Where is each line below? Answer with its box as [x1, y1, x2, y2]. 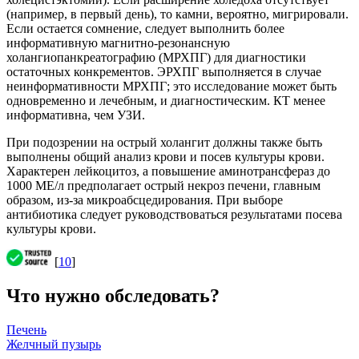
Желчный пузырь [6, 337, 101, 352]
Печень [6, 323, 46, 337]
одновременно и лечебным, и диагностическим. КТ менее [6, 94, 325, 108]
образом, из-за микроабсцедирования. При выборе [6, 193, 283, 208]
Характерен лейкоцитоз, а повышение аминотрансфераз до [6, 164, 330, 179]
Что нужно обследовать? [6, 285, 220, 307]
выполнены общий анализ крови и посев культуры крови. [6, 150, 325, 164]
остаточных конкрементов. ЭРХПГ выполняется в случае [6, 65, 321, 79]
